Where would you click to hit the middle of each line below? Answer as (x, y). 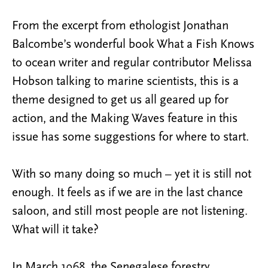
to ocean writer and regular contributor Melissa (132, 63)
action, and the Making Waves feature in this (125, 118)
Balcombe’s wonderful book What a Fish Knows (133, 44)
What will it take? (55, 230)
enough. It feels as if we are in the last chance (127, 193)
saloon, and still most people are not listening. (130, 211)
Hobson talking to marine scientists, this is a (125, 81)
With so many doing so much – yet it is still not (132, 174)
